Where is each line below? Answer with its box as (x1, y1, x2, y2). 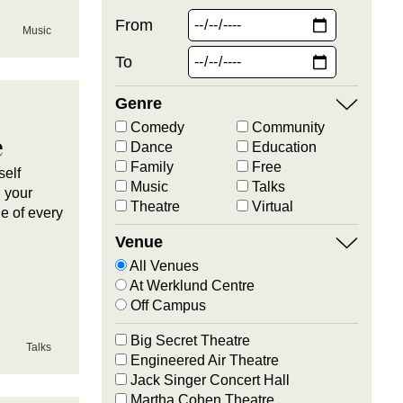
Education (247, 139, 317, 155)
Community (247, 120, 325, 135)
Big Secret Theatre (126, 333, 250, 348)
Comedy (126, 120, 184, 135)
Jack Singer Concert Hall (126, 372, 290, 388)
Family (126, 159, 174, 175)
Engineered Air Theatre (126, 353, 279, 368)
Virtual (247, 199, 293, 214)
